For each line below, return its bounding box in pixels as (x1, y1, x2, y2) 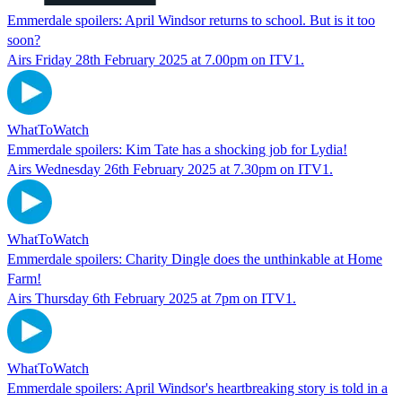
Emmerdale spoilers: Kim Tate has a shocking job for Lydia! (7, 141, 347, 157)
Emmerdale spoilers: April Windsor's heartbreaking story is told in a (7, 380, 388, 396)
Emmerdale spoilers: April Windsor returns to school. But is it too (7, 12, 375, 28)
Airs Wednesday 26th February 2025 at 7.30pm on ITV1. (7, 161, 333, 177)
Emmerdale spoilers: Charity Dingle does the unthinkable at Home (7, 250, 382, 267)
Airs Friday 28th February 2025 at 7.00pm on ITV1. (7, 51, 304, 67)
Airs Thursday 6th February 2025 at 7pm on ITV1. (7, 290, 296, 306)
